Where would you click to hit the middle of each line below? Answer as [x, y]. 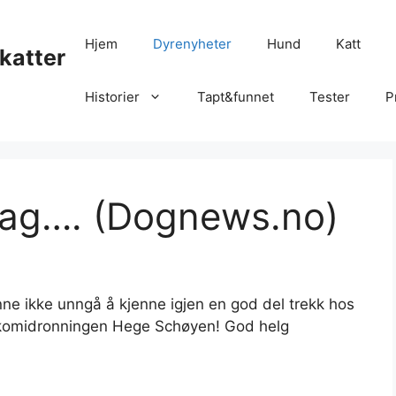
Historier [112, 97]
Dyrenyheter [192, 44]
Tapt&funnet [235, 97]
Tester [329, 97]
